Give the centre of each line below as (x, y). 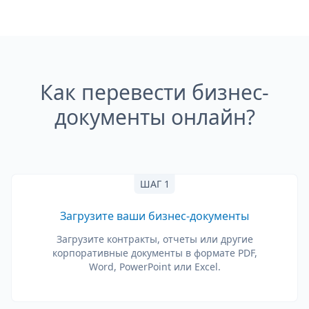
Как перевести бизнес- (154, 92)
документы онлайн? (154, 117)
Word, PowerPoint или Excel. (154, 267)
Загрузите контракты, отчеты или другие (154, 239)
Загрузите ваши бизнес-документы (154, 216)
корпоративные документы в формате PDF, (154, 253)
